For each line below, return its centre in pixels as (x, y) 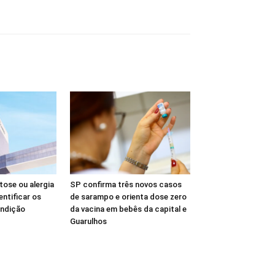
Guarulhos (88, 221)
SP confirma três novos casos (126, 184)
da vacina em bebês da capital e (128, 209)
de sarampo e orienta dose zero (128, 196)
